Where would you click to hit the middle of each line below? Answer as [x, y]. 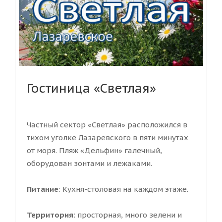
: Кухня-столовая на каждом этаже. [123, 189]
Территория [50, 215]
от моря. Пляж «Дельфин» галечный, [94, 150]
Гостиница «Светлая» [91, 88]
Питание [43, 189]
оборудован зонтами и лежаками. [89, 163]
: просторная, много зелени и [128, 215]
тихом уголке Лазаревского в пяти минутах [108, 137]
